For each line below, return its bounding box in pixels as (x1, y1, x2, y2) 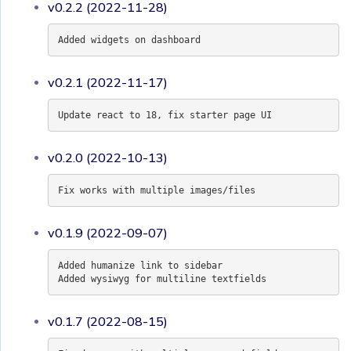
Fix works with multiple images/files (57, 184, 255, 196)
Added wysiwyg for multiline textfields (57, 273, 266, 284)
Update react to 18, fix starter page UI (57, 109, 272, 121)
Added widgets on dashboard (57, 34, 201, 45)
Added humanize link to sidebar (57, 259, 223, 271)
